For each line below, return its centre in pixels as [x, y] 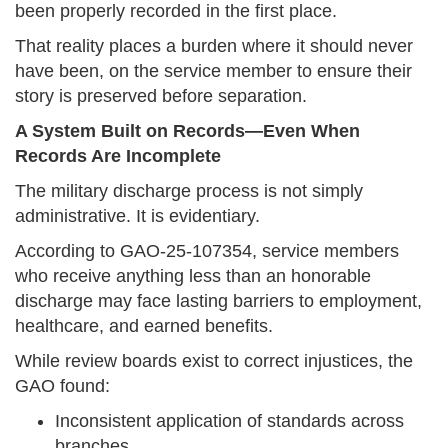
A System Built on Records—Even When [187, 131]
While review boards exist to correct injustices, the [214, 361]
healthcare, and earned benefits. [144, 326]
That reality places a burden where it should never [214, 46]
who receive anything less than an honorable [193, 276]
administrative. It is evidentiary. [137, 216]
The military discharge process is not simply [189, 191]
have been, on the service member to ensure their [213, 71]
